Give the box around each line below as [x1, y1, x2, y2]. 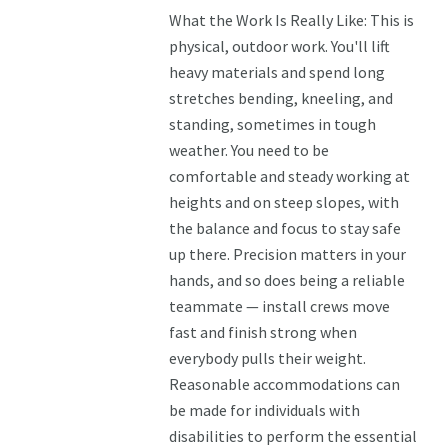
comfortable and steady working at [169, 166, 411, 187]
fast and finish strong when [169, 322, 358, 343]
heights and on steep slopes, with [169, 192, 400, 213]
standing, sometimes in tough [169, 114, 377, 135]
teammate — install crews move [169, 296, 391, 317]
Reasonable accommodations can [169, 374, 401, 395]
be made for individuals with [169, 400, 361, 421]
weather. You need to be [169, 140, 330, 161]
